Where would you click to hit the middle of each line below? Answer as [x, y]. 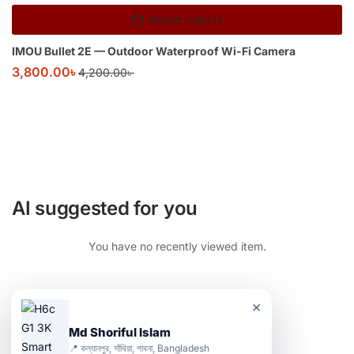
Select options [185, 20]
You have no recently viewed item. [177, 246]
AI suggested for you [105, 208]
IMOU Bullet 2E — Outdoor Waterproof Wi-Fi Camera [154, 51]
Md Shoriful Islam [120, 332]
